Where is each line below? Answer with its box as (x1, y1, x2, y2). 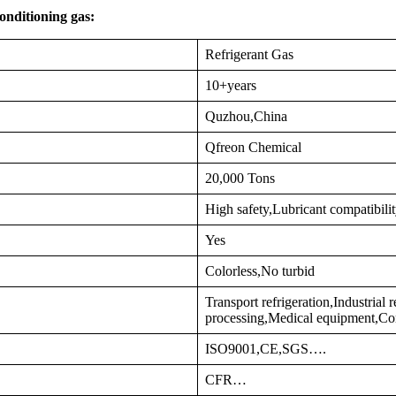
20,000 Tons (205, 171, 275, 186)
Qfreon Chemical (205, 140, 301, 155)
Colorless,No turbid (205, 263, 315, 278)
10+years (205, 78, 256, 93)
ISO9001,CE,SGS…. (205, 341, 326, 356)
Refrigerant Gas (205, 47, 293, 62)
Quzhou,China (205, 109, 287, 124)
